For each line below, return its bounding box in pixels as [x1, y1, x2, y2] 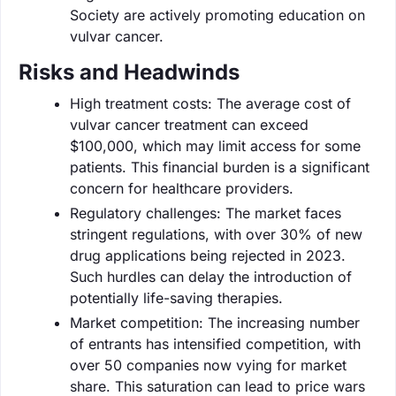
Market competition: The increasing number [70, 313, 360, 331]
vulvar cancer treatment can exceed [70, 115, 308, 133]
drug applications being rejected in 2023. [70, 246, 346, 264]
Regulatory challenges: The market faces [70, 203, 341, 222]
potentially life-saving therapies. [70, 288, 283, 307]
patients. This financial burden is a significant [70, 157, 369, 176]
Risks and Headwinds [19, 58, 240, 85]
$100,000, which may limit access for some [70, 136, 361, 155]
